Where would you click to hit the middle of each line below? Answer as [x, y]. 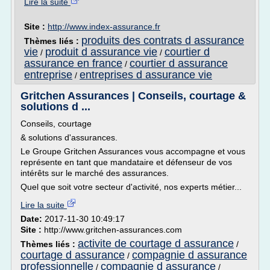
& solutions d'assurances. [69, 137]
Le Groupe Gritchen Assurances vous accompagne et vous [133, 151]
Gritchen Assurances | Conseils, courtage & [133, 96]
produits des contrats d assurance [163, 40]
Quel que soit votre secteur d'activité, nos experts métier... [131, 187]
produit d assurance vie [101, 52]
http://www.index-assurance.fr [104, 27]
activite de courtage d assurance [156, 243]
